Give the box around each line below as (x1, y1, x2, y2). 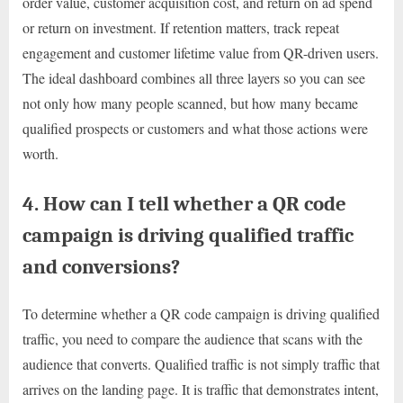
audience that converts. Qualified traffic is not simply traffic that (22, 354, 380, 373)
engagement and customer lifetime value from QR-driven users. (22, 43, 379, 63)
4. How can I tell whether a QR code (22, 192, 346, 217)
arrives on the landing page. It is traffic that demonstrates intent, (22, 379, 379, 399)
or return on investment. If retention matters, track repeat (22, 18, 339, 38)
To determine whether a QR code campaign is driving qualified (22, 303, 380, 323)
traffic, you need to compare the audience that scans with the (22, 328, 363, 348)
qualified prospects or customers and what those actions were (22, 119, 368, 139)
